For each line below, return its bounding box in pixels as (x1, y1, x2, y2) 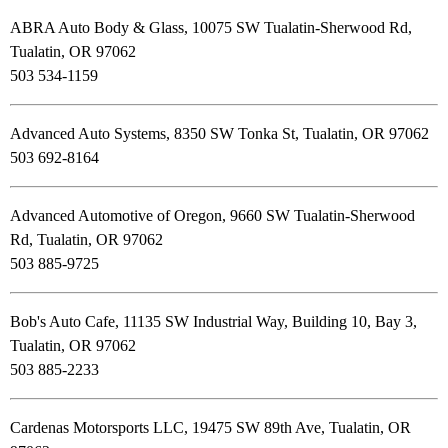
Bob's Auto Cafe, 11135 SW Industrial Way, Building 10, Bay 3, (10, 313, 417, 331)
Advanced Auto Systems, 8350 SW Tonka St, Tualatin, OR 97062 (10, 125, 429, 143)
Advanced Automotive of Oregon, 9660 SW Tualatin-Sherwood (10, 207, 415, 225)
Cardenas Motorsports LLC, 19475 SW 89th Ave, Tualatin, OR (10, 419, 411, 437)
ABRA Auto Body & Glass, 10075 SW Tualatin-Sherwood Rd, (10, 19, 412, 37)
